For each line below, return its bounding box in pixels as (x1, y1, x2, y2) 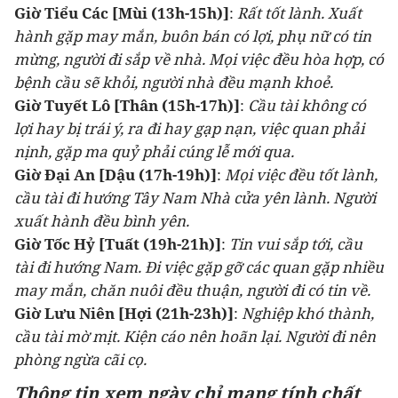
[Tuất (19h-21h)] (95, 234, 221, 254)
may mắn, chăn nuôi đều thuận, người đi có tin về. (14, 280, 370, 300)
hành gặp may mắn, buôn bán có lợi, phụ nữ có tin (14, 26, 371, 46)
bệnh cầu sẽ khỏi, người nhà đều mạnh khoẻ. (14, 72, 333, 92)
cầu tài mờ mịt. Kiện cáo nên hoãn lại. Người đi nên (14, 326, 376, 346)
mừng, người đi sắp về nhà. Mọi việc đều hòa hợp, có (14, 49, 384, 69)
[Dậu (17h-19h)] (95, 164, 217, 185)
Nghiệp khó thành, (242, 303, 374, 323)
